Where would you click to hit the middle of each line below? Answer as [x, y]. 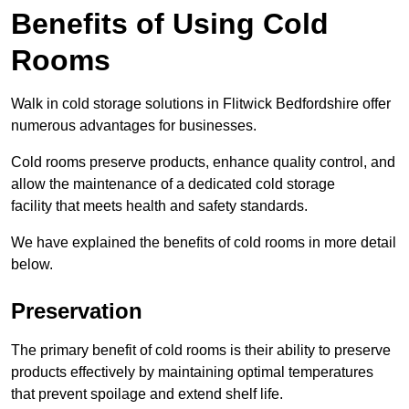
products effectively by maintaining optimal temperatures [192, 372]
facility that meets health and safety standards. [159, 206]
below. [32, 265]
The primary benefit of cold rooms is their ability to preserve [201, 351]
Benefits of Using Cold [170, 24]
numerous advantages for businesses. [134, 126]
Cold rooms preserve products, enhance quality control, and [203, 163]
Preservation [77, 311]
